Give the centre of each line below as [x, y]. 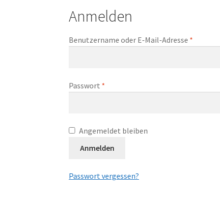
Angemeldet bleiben [114, 131]
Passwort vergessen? [104, 176]
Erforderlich [125, 85]
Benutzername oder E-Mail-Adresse [129, 40]
